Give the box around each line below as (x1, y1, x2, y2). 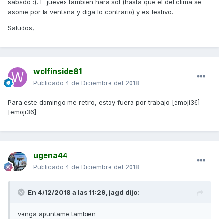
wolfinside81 (33, 66, 82, 77)
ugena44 (33, 151, 67, 161)
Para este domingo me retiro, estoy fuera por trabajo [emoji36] (8, 98, 200, 107)
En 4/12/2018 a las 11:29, (28, 188, 109, 197)
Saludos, (8, 24, 36, 32)
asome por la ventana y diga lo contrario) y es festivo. (8, 8, 175, 16)
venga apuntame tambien (18, 210, 96, 218)
